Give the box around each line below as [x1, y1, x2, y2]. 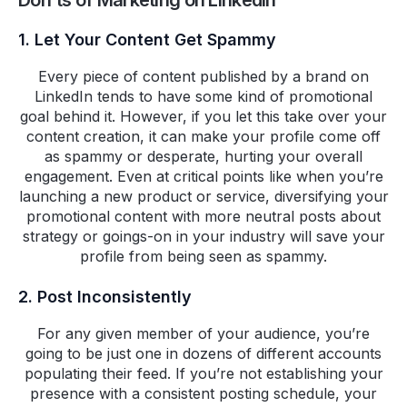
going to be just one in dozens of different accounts [25, 344, 382, 363]
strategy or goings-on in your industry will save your [22, 227, 385, 246]
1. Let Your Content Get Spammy [18, 30, 276, 50]
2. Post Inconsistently [18, 287, 192, 307]
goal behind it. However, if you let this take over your [20, 107, 387, 126]
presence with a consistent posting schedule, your [30, 384, 377, 403]
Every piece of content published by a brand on [38, 67, 369, 86]
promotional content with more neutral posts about [26, 207, 381, 226]
